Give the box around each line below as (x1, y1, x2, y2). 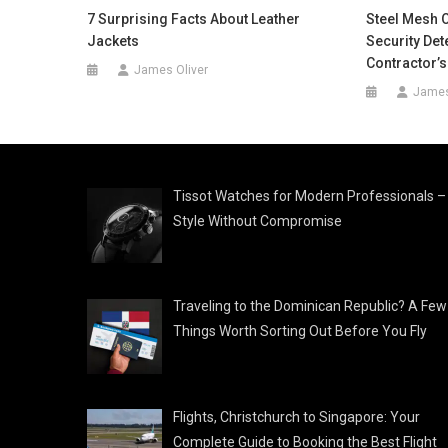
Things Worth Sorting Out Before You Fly (172, 323, 427, 340)
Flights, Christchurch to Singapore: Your (172, 409, 420, 426)
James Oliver (134, 62, 209, 77)
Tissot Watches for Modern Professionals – (172, 187, 446, 204)
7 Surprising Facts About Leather (87, 10, 301, 27)
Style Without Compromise (172, 212, 345, 229)
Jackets (87, 32, 140, 49)
